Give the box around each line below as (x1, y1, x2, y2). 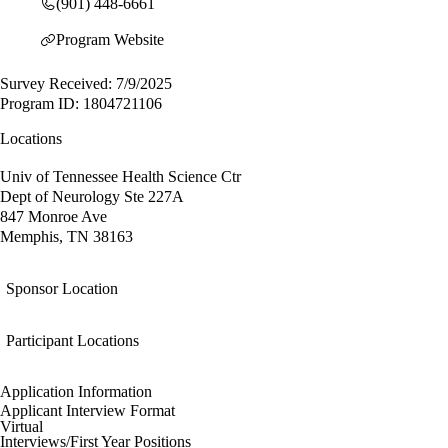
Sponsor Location (6, 280, 118, 298)
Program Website (56, 31, 164, 49)
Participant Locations (6, 332, 139, 350)
